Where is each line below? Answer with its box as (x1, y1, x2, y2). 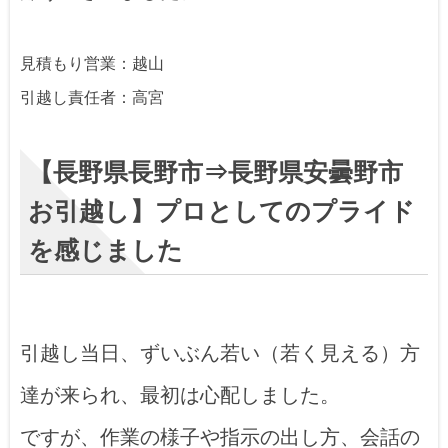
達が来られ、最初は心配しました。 (20, 383, 340, 406)
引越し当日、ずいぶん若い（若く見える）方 (20, 341, 420, 364)
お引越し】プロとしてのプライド (28, 197, 415, 225)
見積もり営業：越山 (20, 54, 164, 72)
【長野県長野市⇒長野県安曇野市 (28, 158, 403, 186)
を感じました (28, 236, 183, 264)
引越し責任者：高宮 (20, 88, 164, 106)
